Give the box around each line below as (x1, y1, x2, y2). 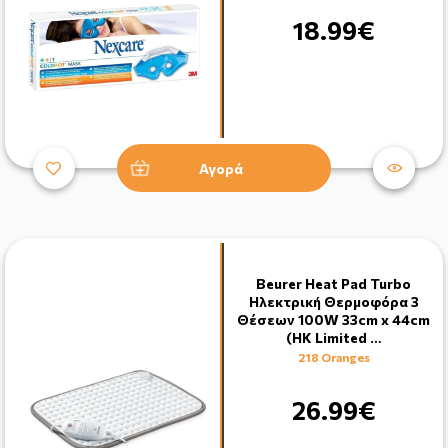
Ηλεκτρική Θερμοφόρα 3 (248, 293, 419, 311)
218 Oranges (297, 350, 370, 365)
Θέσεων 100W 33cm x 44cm (237, 311, 430, 329)
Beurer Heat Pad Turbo (256, 275, 411, 293)
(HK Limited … (286, 329, 381, 347)
